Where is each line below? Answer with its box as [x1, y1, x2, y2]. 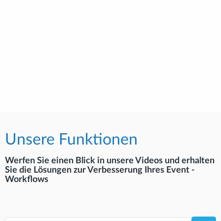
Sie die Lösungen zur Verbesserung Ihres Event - [5, 165, 195, 175]
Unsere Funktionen [5, 131, 138, 147]
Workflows [5, 175, 48, 184]
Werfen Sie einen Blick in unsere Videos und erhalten [5, 156, 215, 165]
